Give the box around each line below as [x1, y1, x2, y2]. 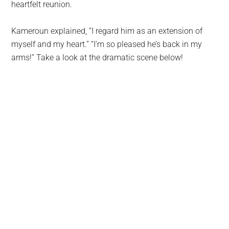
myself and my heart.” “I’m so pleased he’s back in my [11, 39, 202, 50]
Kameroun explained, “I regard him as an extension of [11, 26, 203, 36]
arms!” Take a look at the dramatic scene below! [11, 53, 184, 63]
